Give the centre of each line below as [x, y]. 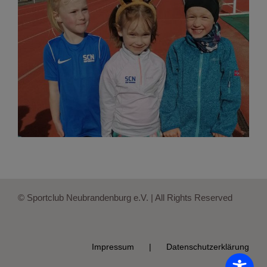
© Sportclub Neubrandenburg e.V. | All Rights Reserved [125, 197]
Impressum [113, 246]
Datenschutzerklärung [208, 246]
